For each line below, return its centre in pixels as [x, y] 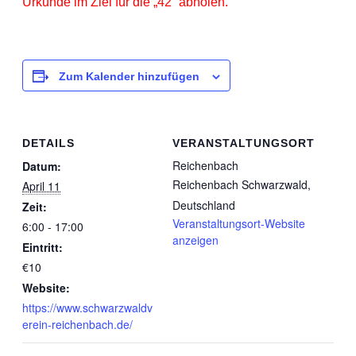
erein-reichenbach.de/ [77, 324]
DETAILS [48, 143]
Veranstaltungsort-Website [239, 223]
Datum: [42, 166]
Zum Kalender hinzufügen [129, 76]
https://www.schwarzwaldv [87, 308]
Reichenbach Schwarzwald [240, 184]
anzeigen [195, 240]
